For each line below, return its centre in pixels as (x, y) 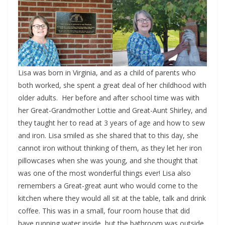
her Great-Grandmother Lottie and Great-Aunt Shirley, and (113, 110)
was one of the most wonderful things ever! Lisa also (104, 173)
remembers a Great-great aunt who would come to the (108, 186)
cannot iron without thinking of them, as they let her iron (110, 148)
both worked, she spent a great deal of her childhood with (112, 85)
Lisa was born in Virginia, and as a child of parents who (107, 73)
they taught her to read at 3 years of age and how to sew (111, 123)
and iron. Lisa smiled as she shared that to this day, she (108, 136)
